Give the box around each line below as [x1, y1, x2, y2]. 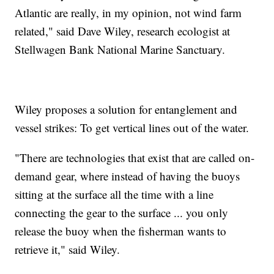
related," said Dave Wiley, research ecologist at [15, 23, 231, 39]
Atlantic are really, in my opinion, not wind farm [15, 4, 242, 20]
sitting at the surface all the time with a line [15, 186, 214, 202]
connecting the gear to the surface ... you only [15, 204, 229, 220]
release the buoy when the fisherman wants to [15, 223, 227, 239]
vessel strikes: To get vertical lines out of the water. [15, 119, 250, 135]
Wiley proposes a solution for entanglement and [15, 101, 238, 117]
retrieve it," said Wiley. [15, 241, 120, 257]
